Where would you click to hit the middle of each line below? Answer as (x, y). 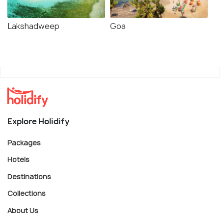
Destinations (29, 176)
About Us (23, 210)
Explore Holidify (38, 121)
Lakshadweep (33, 26)
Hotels (18, 159)
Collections (27, 193)
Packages (24, 142)
